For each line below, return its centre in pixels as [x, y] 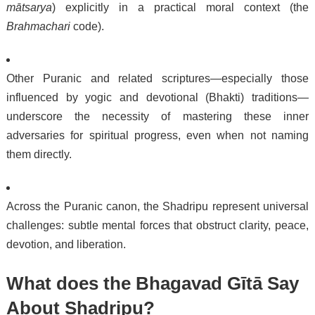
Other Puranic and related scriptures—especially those [157, 78]
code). [87, 26]
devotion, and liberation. [66, 244]
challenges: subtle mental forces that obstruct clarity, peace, [157, 225]
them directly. [39, 154]
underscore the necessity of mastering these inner [157, 116]
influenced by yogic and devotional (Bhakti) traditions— [157, 97]
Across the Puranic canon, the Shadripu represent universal [157, 206]
